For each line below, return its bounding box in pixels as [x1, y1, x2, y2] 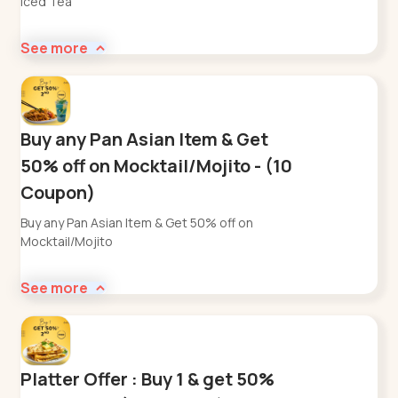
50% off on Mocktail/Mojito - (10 [20, 153, 293, 178]
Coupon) [20, 179, 96, 204]
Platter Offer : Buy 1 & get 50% [20, 366, 275, 391]
